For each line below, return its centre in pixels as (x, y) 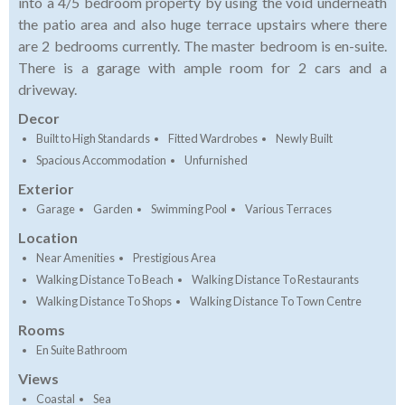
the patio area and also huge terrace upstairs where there (202, 24)
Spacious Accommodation (101, 160)
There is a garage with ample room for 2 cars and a (202, 68)
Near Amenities (75, 258)
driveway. (50, 89)
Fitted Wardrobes (213, 139)
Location (48, 238)
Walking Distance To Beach (105, 280)
